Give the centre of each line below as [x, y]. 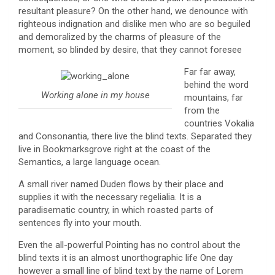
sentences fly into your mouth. [80, 223]
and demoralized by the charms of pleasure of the [120, 37]
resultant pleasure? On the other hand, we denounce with [133, 11]
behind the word [216, 84]
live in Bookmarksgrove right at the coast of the [114, 149]
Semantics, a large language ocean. [90, 162]
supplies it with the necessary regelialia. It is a [110, 197]
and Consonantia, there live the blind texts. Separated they [135, 136]
